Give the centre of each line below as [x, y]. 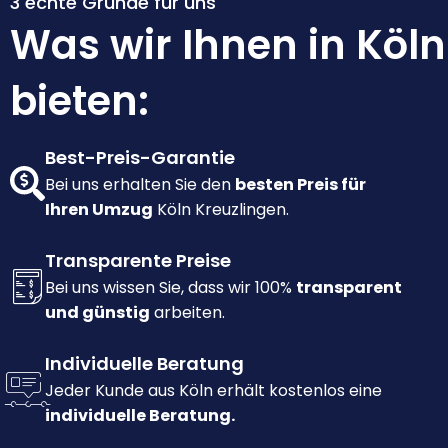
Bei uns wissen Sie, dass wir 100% [170, 288]
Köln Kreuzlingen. [221, 210]
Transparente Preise [138, 261]
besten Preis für [300, 185]
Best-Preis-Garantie [140, 158]
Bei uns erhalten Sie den [140, 185]
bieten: [79, 101]
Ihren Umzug [99, 210]
